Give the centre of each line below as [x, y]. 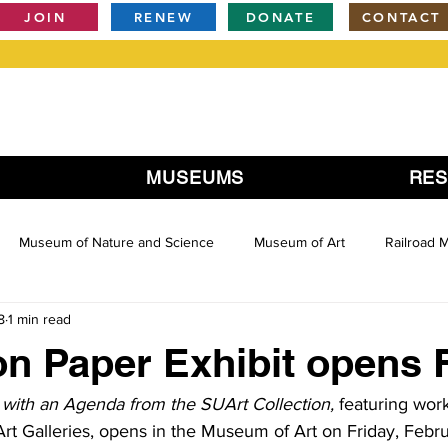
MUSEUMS [195, 177]
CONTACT [401, 17]
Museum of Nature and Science [116, 241]
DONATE [280, 17]
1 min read [39, 318]
